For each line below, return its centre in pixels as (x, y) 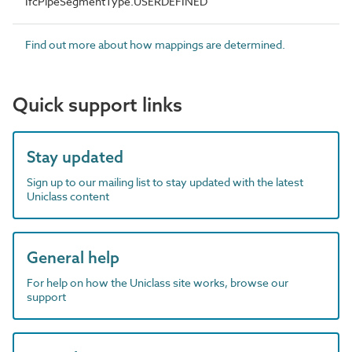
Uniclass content (68, 196)
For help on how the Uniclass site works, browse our (158, 282)
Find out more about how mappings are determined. (155, 44)
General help (73, 257)
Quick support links (97, 104)
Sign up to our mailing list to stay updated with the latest (165, 181)
